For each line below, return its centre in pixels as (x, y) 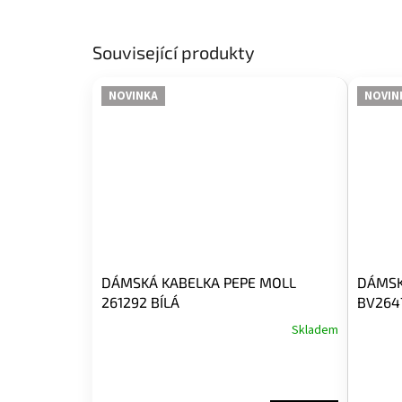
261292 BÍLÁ (140, 301)
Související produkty (174, 52)
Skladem (315, 330)
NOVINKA (133, 96)
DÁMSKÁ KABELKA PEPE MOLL (199, 282)
